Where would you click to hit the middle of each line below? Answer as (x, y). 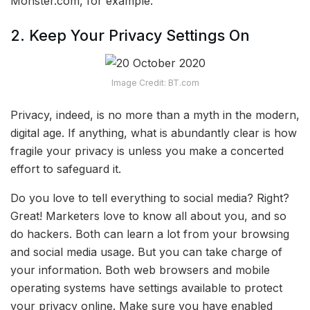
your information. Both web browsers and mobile (140, 270)
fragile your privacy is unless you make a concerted (147, 151)
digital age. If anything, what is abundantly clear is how (154, 133)
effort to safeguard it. (66, 169)
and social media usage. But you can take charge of (146, 252)
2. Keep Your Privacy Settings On (130, 35)
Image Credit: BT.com (155, 83)
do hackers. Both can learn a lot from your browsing (150, 234)
